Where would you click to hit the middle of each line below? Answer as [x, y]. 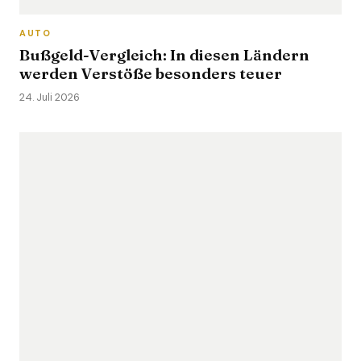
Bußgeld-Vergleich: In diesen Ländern [164, 55]
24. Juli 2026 [50, 98]
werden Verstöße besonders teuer [151, 73]
